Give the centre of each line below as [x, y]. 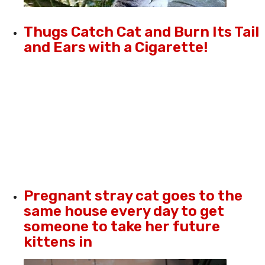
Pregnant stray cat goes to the [133, 196]
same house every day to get [124, 211]
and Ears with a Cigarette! [116, 47]
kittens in [58, 242]
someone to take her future [122, 227]
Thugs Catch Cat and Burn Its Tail [141, 32]
